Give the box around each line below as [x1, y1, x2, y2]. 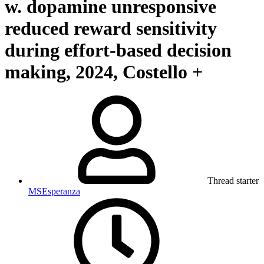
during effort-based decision [5, 39, 232, 61]
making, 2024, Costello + [5, 61, 203, 82]
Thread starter [207, 176, 259, 186]
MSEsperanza [28, 186, 80, 197]
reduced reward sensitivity [5, 17, 217, 39]
